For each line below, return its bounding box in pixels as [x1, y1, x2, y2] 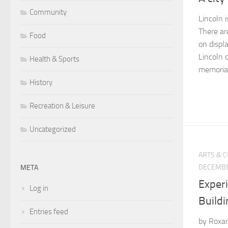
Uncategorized [30, 124, 76, 134]
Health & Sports [30, 54, 79, 64]
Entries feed [30, 207, 68, 216]
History [30, 77, 52, 87]
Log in [30, 183, 48, 193]
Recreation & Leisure [30, 101, 95, 110]
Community [30, 7, 67, 17]
